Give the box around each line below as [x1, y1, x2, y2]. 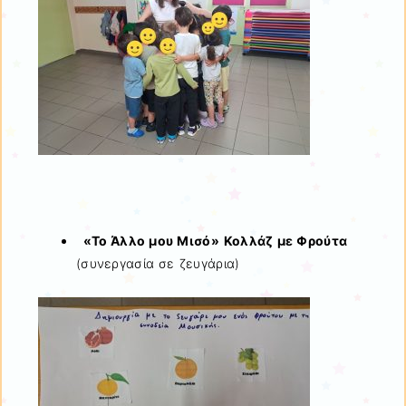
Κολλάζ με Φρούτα [223, 233, 348, 249]
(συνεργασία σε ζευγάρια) [76, 256, 240, 272]
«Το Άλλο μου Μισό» [76, 233, 219, 249]
